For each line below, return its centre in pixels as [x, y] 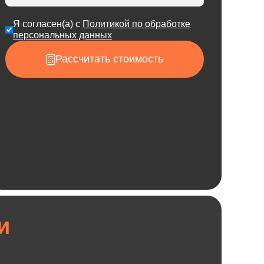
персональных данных [62, 35]
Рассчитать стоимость [109, 59]
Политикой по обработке [136, 24]
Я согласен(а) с [48, 24]
